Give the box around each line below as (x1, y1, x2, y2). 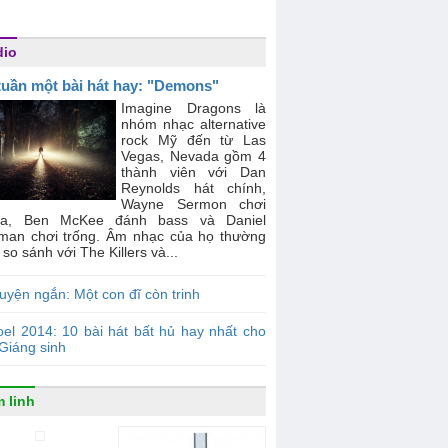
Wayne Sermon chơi (121, 196, 266, 212)
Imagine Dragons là (121, 100, 266, 116)
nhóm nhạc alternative (121, 116, 266, 132)
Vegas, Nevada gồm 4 (121, 148, 266, 164)
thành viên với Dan (121, 164, 266, 180)
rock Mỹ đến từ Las (121, 132, 266, 148)
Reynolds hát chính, (121, 180, 266, 196)
